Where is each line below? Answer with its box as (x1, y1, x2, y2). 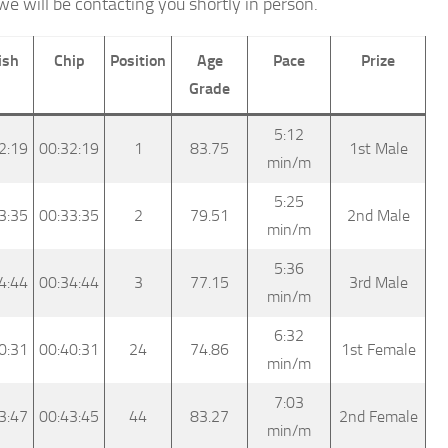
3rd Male (348, 272, 408, 292)
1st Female (340, 339, 416, 359)
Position (110, 50, 166, 70)
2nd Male (346, 205, 410, 225)
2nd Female (338, 406, 418, 426)
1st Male (348, 138, 408, 158)
